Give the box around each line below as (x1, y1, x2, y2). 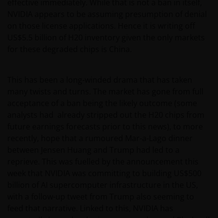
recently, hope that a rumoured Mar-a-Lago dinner (7, 133, 193, 144)
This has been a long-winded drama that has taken (7, 74, 192, 86)
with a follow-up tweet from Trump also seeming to (7, 191, 194, 202)
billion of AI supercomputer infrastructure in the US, (7, 180, 198, 191)
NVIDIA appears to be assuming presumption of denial (7, 9, 207, 20)
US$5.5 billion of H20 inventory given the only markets (7, 32, 205, 43)
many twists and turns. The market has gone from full (7, 86, 203, 97)
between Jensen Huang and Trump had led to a (7, 145, 180, 156)
